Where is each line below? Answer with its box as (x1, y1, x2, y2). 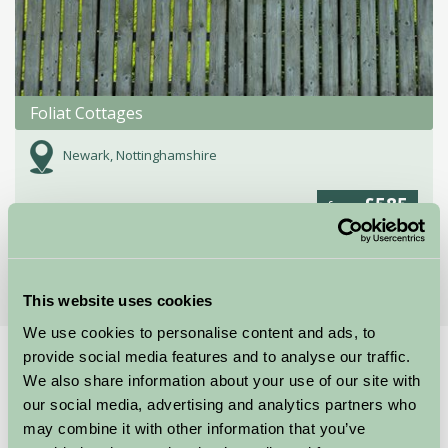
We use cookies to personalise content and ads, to (23, 323, 376, 341)
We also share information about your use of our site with (23, 371, 421, 389)
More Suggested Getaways (123, 253, 325, 276)
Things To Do (84, 358, 173, 378)
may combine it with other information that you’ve (23, 419, 366, 437)
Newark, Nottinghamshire (63, 146, 217, 165)
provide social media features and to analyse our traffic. (23, 347, 411, 365)
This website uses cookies (23, 292, 213, 309)
